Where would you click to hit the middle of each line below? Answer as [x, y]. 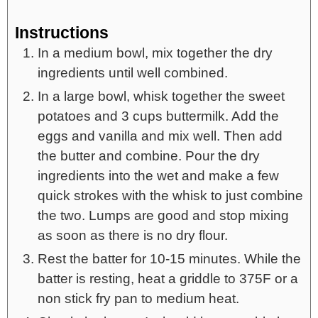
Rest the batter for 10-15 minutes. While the [169, 258]
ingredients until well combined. [133, 72]
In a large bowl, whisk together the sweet [161, 96]
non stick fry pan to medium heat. [138, 298]
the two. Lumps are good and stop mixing [163, 215]
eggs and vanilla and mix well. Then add [160, 136]
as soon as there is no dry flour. [133, 235]
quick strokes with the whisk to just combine [170, 195]
